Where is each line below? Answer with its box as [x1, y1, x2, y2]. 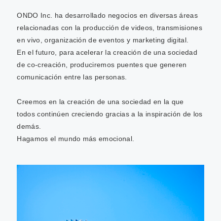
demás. [17, 122, 41, 130]
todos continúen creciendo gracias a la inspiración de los [17, 110, 203, 118]
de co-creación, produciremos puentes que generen [17, 60, 187, 69]
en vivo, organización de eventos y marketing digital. [17, 36, 189, 44]
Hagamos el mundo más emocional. [17, 134, 135, 143]
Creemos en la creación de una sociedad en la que [17, 97, 184, 106]
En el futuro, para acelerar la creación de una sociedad [17, 48, 198, 56]
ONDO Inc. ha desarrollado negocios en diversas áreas [17, 11, 198, 19]
